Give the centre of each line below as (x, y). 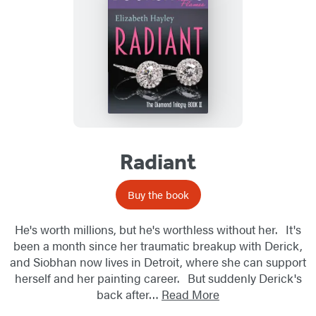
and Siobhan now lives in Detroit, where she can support (158, 261)
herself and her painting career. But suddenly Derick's (158, 278)
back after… (129, 294)
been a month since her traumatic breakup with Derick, (158, 245)
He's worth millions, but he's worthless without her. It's (158, 229)
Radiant (158, 161)
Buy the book (158, 194)
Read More (190, 294)
